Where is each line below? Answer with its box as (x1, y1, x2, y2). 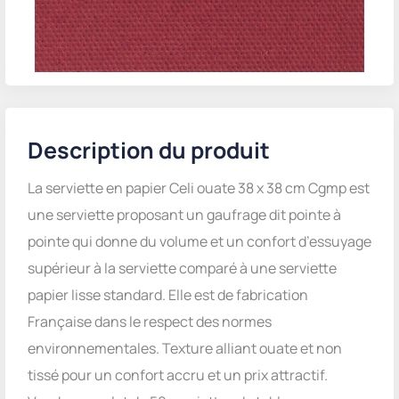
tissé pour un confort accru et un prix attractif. (28, 365, 328, 385)
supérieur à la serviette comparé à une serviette (28, 258, 337, 278)
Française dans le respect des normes (28, 312, 272, 331)
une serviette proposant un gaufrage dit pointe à (28, 205, 341, 224)
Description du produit (28, 134, 270, 166)
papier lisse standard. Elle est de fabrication (28, 285, 308, 305)
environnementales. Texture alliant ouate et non (28, 338, 342, 358)
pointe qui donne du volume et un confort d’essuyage (28, 232, 371, 251)
